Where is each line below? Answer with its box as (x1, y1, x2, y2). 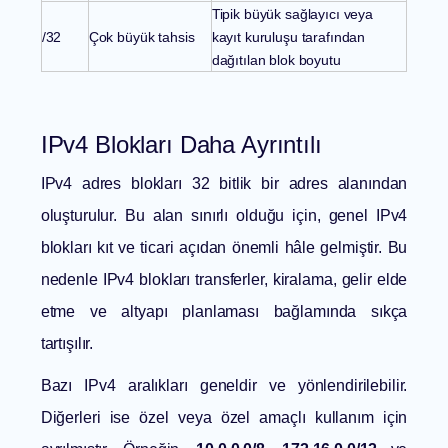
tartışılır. (40, 335, 94, 353)
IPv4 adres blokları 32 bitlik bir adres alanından (40, 175, 408, 193)
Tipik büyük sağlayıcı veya (211, 6, 374, 23)
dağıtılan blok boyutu (211, 52, 341, 69)
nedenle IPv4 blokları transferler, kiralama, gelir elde (40, 271, 408, 289)
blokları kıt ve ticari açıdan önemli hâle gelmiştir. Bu (40, 239, 408, 257)
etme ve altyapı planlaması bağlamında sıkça (40, 303, 408, 321)
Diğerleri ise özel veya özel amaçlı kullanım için (40, 409, 408, 427)
